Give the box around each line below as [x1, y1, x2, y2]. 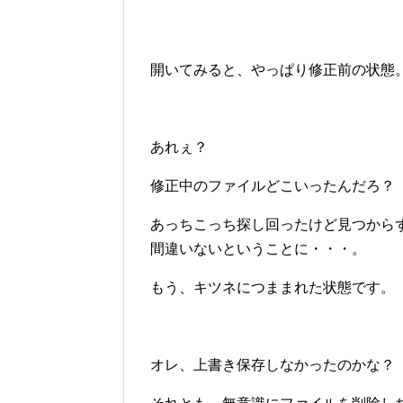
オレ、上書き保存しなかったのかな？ [150, 357, 395, 373]
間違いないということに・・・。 [150, 241, 366, 257]
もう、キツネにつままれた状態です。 [150, 280, 395, 296]
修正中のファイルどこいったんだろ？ [150, 178, 395, 194]
